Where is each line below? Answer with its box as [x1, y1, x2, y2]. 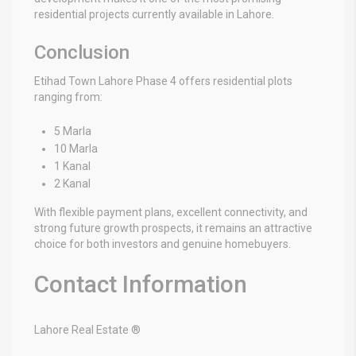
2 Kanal [54, 176, 91, 190]
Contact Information [34, 269, 247, 298]
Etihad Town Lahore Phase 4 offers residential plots [34, 74, 292, 87]
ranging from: [34, 90, 103, 103]
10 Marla [54, 141, 98, 155]
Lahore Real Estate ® [34, 323, 141, 336]
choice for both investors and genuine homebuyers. [34, 237, 291, 250]
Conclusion [34, 41, 130, 64]
